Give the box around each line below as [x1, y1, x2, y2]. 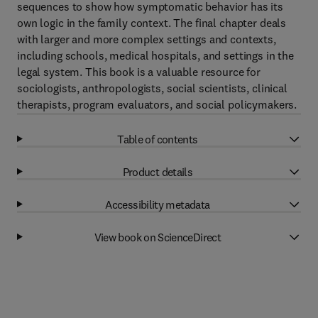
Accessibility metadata [105, 197, 210, 212]
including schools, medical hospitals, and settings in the [17, 48, 295, 62]
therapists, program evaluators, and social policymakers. [17, 97, 297, 111]
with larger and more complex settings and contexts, [17, 32, 276, 46]
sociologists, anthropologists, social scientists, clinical [17, 81, 287, 95]
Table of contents [117, 131, 198, 146]
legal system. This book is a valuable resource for [17, 65, 261, 79]
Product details [122, 164, 193, 179]
